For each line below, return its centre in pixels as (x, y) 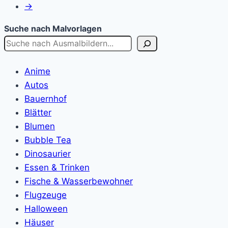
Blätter (38, 112)
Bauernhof (46, 98)
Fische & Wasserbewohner (79, 181)
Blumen (40, 126)
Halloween (46, 208)
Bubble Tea (48, 140)
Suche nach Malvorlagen (53, 29)
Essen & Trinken (57, 167)
